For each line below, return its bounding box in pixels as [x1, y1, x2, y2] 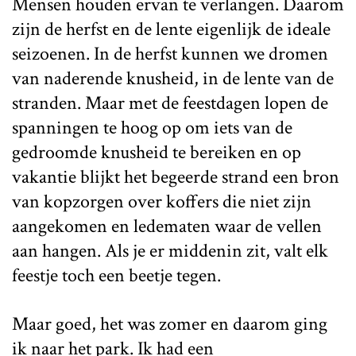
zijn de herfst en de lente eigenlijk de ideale [12, 16, 331, 41]
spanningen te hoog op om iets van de [12, 114, 292, 140]
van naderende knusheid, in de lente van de [12, 65, 334, 91]
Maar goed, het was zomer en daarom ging [12, 311, 327, 336]
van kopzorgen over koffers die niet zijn [12, 188, 311, 214]
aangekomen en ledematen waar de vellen [12, 213, 322, 238]
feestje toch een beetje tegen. [12, 262, 221, 288]
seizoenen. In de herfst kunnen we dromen [12, 41, 328, 66]
